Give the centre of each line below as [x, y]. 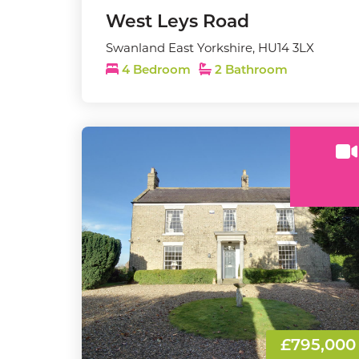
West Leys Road [177, 23]
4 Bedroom [156, 71]
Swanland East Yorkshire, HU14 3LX [210, 48]
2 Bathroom [250, 71]
